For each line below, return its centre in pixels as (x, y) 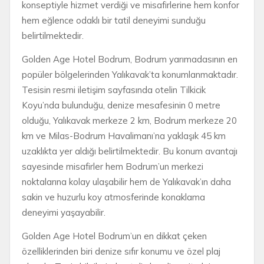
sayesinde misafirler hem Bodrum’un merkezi (113, 167)
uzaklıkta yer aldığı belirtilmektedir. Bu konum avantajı (130, 151)
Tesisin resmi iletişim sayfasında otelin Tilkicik (114, 90)
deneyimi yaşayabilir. (64, 213)
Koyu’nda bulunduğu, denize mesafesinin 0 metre (121, 105)
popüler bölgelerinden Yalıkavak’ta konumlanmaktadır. (130, 75)
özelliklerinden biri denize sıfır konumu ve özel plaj (121, 252)
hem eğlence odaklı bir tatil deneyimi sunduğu (114, 21)
